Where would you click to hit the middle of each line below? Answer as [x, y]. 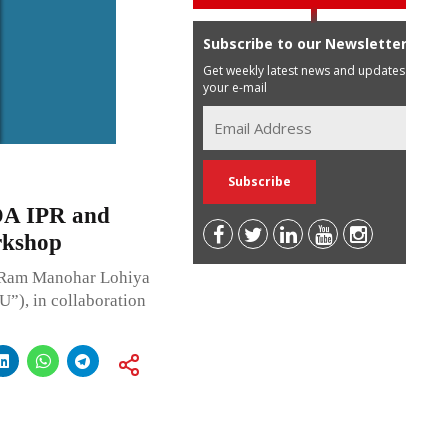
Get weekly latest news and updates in [311, 70]
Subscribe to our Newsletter [305, 43]
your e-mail [235, 87]
